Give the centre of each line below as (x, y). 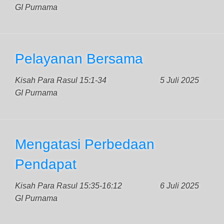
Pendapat (46, 164)
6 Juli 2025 (179, 186)
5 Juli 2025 (179, 80)
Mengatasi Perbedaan (85, 144)
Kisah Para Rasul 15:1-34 (61, 80)
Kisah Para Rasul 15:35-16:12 (68, 186)
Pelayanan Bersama (79, 59)
